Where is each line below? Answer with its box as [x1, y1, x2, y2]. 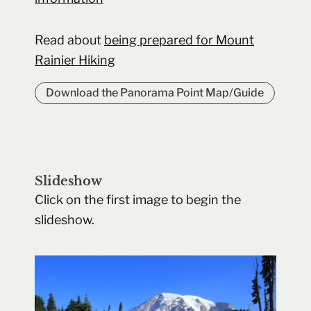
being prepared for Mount [104, 33, 254, 48]
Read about [35, 33, 104, 48]
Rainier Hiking [35, 53, 115, 68]
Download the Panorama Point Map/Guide [46, 85, 264, 99]
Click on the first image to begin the [35, 192, 241, 207]
